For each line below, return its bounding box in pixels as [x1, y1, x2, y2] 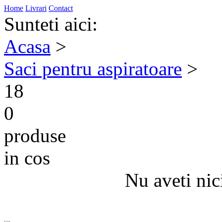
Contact [49, 4, 73, 12]
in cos [4, 147, 60, 168]
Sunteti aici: [4, 13, 98, 35]
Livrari [25, 4, 47, 12]
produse [4, 125, 66, 146]
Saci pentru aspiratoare [4, 58, 182, 79]
